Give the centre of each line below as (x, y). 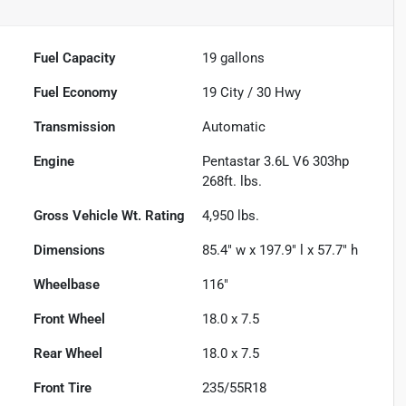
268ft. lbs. (232, 181)
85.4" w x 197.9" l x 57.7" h (280, 250)
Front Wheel (70, 319)
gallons (241, 58)
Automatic (234, 126)
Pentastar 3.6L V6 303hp (276, 161)
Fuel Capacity (75, 58)
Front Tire (63, 387)
